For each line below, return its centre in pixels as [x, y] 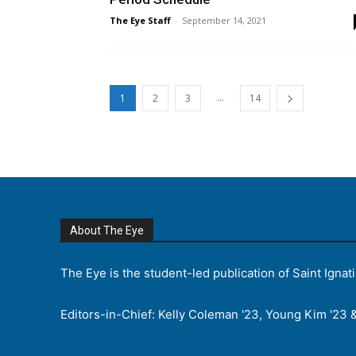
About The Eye [107, 230]
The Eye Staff [140, 20]
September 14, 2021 [224, 20]
